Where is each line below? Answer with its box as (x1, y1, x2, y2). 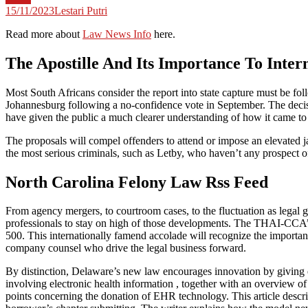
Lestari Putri (54, 4, 107, 16)
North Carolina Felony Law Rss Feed (5, 173, 268, 191)
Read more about (5, 27, 82, 40)
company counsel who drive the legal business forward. (5, 242, 246, 254)
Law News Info (82, 27, 151, 40)
